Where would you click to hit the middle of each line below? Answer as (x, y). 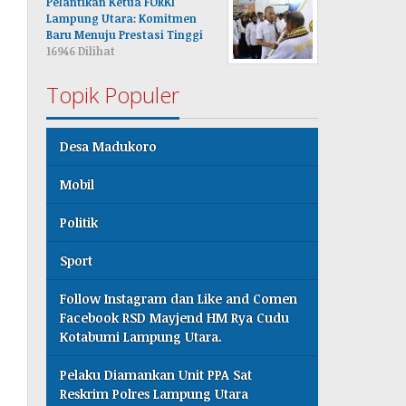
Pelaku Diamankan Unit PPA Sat (156, 374)
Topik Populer (113, 94)
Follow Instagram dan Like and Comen (179, 298)
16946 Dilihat (81, 50)
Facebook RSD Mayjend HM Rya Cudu (175, 317)
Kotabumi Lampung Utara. (141, 336)
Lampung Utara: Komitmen (122, 18)
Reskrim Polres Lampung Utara (155, 393)
